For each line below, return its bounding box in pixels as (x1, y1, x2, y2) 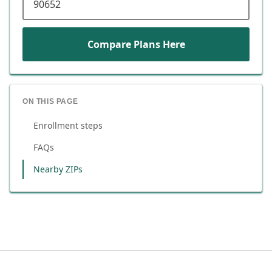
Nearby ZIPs (33, 163, 83, 175)
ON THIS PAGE (22, 97, 78, 106)
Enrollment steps (33, 120, 103, 131)
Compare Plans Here (87, 38, 185, 51)
